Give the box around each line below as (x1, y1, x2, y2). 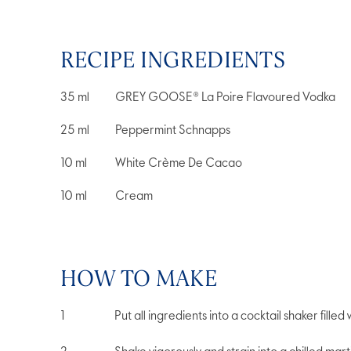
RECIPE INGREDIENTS (60, 46, 285, 74)
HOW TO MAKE (60, 265, 217, 293)
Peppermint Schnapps (115, 125, 230, 138)
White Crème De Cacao (115, 157, 242, 171)
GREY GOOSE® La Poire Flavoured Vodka (115, 92, 335, 105)
